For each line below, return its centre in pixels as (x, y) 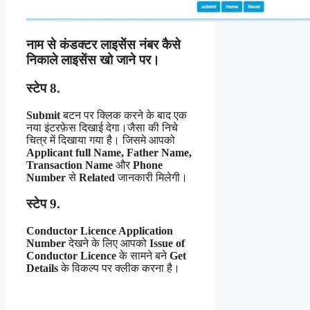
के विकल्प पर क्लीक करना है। (119, 268)
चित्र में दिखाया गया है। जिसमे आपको (101, 140)
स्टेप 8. (43, 88)
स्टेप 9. (43, 204)
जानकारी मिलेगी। (151, 177)
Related (97, 177)
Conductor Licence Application (100, 231)
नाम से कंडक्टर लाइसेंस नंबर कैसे (103, 45)
